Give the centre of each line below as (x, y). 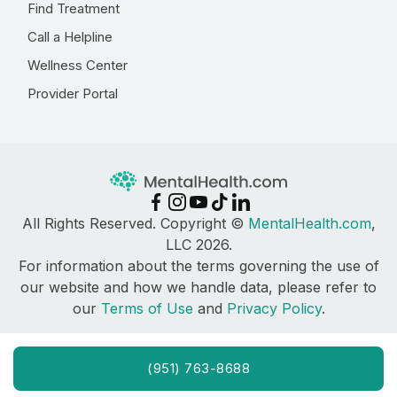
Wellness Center (78, 65)
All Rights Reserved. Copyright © (135, 224)
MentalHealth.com (309, 224)
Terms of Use (147, 309)
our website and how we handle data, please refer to (198, 288)
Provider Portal (73, 93)
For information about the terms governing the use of (198, 266)
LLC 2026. (198, 245)
